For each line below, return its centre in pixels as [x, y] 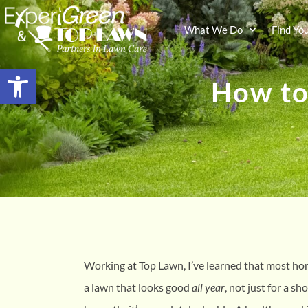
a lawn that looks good [138, 287]
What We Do [214, 29]
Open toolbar [71, 75]
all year [208, 287]
